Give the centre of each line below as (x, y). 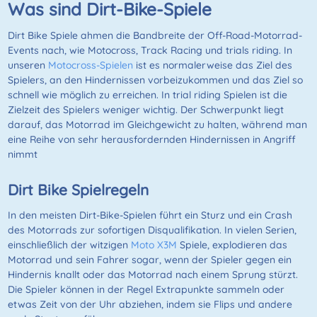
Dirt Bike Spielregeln (78, 190)
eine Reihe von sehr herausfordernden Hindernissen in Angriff (151, 140)
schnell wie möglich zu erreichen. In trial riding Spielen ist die (147, 95)
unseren (28, 65)
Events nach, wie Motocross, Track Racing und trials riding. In (150, 51)
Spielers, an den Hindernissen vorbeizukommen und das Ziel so (155, 80)
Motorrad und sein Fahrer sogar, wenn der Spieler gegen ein (149, 260)
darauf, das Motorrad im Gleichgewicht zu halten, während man (157, 125)
